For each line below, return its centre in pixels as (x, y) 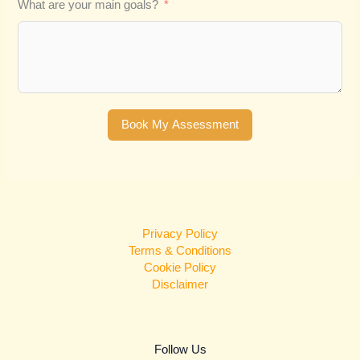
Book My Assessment (180, 125)
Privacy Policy (180, 233)
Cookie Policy (180, 267)
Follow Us (180, 349)
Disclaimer (180, 284)
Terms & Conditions (180, 250)
